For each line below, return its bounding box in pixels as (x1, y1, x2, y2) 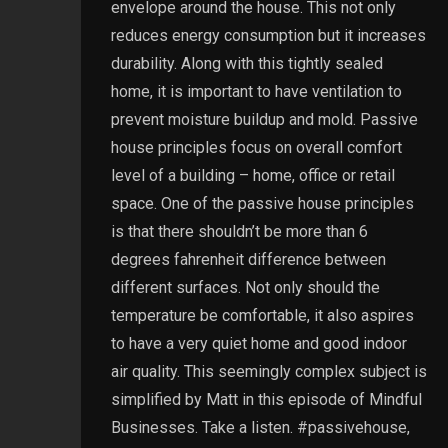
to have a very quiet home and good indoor (110, 333, 407, 353)
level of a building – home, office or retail (110, 165, 395, 185)
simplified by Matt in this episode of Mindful (110, 389, 422, 409)
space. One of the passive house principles (110, 193, 414, 213)
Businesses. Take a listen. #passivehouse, (110, 417, 410, 437)
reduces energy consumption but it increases (110, 25, 426, 45)
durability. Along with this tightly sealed (110, 53, 383, 73)
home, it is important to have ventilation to (110, 81, 402, 101)
